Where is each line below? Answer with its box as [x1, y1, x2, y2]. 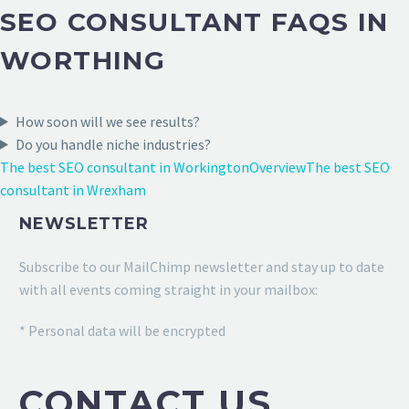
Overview [249, 157, 306, 176]
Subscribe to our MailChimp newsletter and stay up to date [19, 257, 384, 276]
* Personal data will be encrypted [19, 320, 225, 340]
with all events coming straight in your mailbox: [19, 279, 318, 299]
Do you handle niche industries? [15, 134, 211, 153]
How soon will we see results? [15, 111, 200, 131]
